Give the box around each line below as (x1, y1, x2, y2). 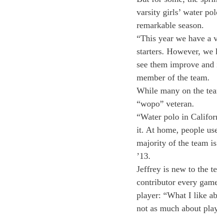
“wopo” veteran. (137, 99, 194, 108)
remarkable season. (137, 20, 204, 30)
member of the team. (137, 73, 210, 82)
